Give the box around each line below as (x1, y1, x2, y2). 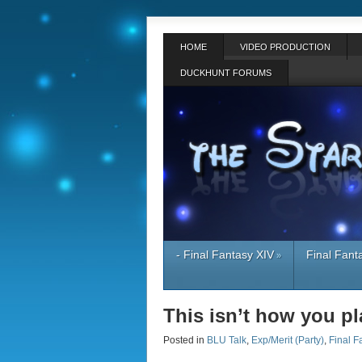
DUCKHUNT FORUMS (180, 68, 271, 78)
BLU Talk (207, 335, 246, 346)
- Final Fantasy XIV (176, 248, 274, 261)
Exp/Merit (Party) (251, 335, 324, 346)
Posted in (163, 335, 207, 346)
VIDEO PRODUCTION (240, 42, 330, 52)
